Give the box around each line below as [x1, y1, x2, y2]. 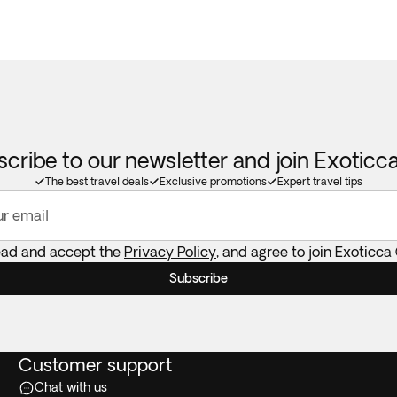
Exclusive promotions [160, 175, 267, 187]
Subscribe [169, 271, 228, 285]
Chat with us [35, 380, 108, 394]
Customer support [19, 354, 173, 375]
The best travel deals [45, 175, 149, 187]
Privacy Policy [124, 244, 216, 260]
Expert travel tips [277, 175, 362, 187]
